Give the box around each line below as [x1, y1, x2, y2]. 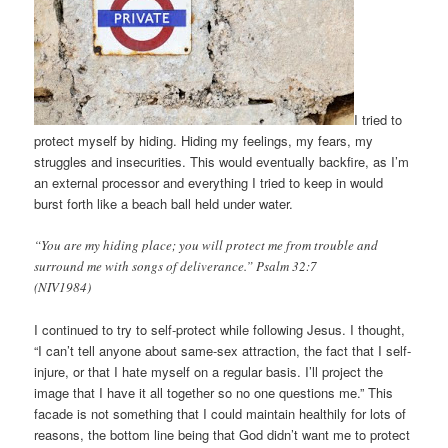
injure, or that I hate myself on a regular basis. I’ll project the [34, 361, 384, 381]
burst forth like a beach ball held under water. [34, 193, 294, 213]
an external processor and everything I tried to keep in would [34, 172, 384, 192]
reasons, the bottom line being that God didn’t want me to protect [34, 424, 411, 444]
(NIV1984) [34, 277, 92, 296]
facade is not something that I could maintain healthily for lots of [34, 403, 407, 423]
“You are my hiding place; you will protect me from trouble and [34, 235, 379, 254]
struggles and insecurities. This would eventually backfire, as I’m [34, 151, 410, 171]
